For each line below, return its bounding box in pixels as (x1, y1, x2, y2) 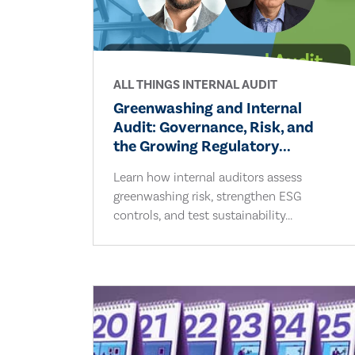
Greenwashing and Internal (113, 97, 303, 119)
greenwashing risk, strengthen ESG (113, 188, 303, 204)
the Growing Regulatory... (113, 136, 292, 157)
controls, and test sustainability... (113, 207, 293, 223)
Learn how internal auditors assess (113, 169, 303, 185)
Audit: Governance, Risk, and (113, 116, 315, 138)
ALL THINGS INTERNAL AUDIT (113, 76, 278, 93)
